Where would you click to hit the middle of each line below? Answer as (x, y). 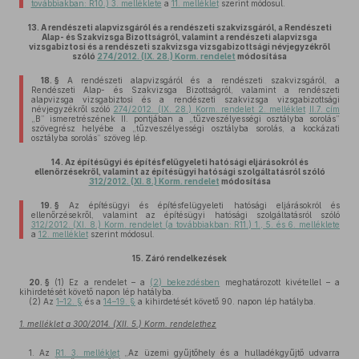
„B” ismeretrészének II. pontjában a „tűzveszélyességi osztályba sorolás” (185, 119)
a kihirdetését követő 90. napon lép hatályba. (226, 301)
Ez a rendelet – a (107, 282)
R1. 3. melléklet (87, 353)
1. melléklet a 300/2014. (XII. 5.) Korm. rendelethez (118, 324)
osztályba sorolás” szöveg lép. (89, 138)
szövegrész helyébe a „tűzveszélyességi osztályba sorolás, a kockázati (185, 128)
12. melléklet (63, 234)
